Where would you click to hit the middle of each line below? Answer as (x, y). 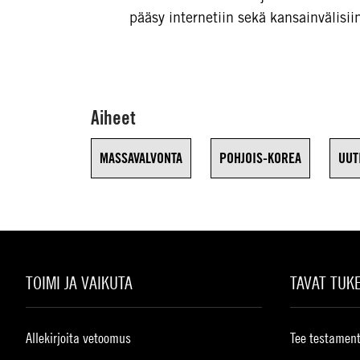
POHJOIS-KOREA (260, 157)
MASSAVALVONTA (141, 157)
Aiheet (113, 117)
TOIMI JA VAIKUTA (79, 283)
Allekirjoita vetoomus (78, 338)
